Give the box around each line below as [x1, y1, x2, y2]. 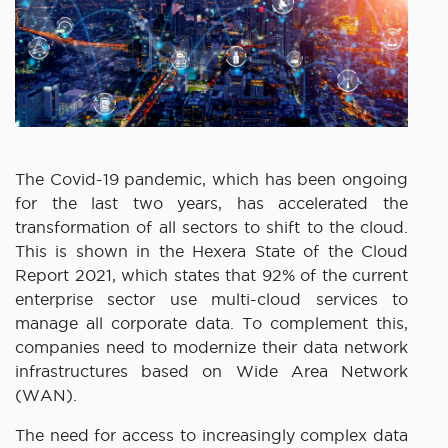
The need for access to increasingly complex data [15, 426, 408, 445]
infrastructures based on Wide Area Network [15, 362, 408, 381]
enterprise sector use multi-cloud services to [15, 290, 408, 309]
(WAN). [15, 386, 77, 405]
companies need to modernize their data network [15, 338, 408, 357]
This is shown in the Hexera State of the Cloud [15, 242, 408, 261]
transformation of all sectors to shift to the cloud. [15, 218, 408, 237]
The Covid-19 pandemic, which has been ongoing [15, 170, 408, 189]
